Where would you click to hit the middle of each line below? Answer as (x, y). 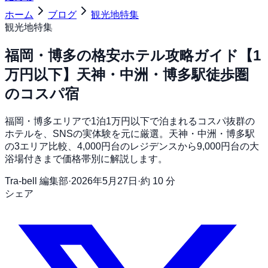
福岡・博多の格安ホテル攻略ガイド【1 (133, 55)
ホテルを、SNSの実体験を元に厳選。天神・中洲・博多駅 (130, 133)
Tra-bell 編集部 (36, 181)
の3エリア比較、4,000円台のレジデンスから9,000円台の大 (132, 146)
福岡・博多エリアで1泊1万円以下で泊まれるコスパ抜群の (130, 121)
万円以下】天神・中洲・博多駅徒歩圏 (127, 74)
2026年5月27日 (104, 181)
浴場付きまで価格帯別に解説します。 (86, 159)
